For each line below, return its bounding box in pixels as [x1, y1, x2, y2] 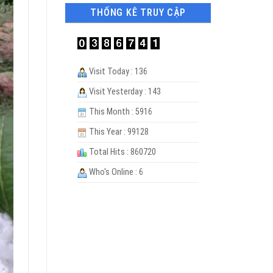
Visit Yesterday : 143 [87, 87, 161, 97]
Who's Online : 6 [87, 167, 143, 178]
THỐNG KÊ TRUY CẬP [90, 7, 186, 19]
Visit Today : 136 [87, 66, 147, 77]
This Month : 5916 [87, 107, 152, 118]
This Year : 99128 [87, 127, 149, 138]
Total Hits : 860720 [87, 147, 156, 158]
